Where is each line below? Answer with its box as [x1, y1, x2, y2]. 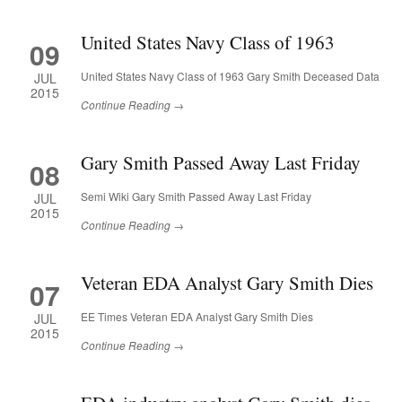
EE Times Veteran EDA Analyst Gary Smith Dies [81, 309, 313, 324]
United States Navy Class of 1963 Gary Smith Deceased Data [81, 68, 380, 83]
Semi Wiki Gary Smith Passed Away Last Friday [81, 188, 311, 204]
